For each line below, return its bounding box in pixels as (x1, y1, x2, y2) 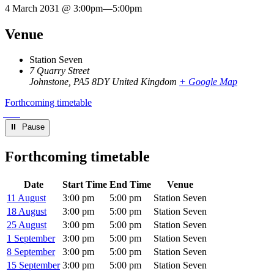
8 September (7, 246, 55, 257)
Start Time (62, 179, 107, 190)
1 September (7, 233, 55, 244)
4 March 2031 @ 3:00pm (5, 2, 103, 13)
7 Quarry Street (29, 65, 89, 76)
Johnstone (29, 76, 68, 87)
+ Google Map (179, 76, 237, 87)
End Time (109, 179, 151, 190)
